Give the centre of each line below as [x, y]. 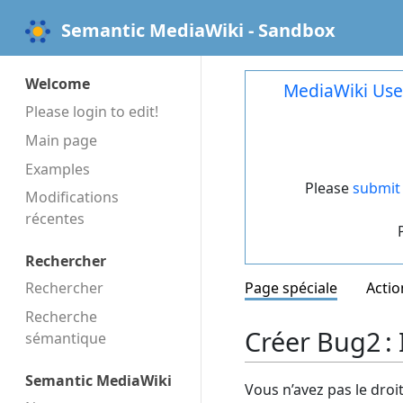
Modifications [72, 197]
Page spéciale [291, 288]
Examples [58, 169]
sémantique [66, 339]
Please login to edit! [92, 111]
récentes [55, 219]
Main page [61, 140]
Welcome [58, 84]
